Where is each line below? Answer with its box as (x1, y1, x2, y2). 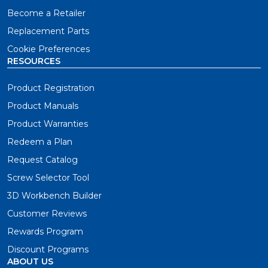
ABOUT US (7, 255, 53, 267)
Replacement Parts (7, 25, 89, 36)
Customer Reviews (7, 208, 87, 219)
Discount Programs (7, 243, 89, 255)
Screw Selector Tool (7, 172, 89, 183)
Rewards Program (7, 226, 83, 237)
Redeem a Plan (7, 136, 72, 147)
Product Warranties (7, 118, 88, 129)
